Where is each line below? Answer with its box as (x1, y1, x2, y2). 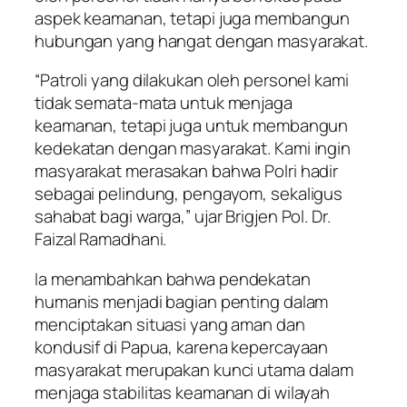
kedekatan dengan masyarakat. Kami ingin (35, 136, 352, 161)
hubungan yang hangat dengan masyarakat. (35, 28, 369, 53)
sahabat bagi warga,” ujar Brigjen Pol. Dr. (35, 204, 331, 229)
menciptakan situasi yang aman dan (35, 312, 305, 336)
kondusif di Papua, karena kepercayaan (35, 334, 329, 359)
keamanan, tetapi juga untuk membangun (35, 114, 349, 138)
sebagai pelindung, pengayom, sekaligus (35, 182, 343, 206)
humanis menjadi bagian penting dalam (35, 289, 329, 313)
